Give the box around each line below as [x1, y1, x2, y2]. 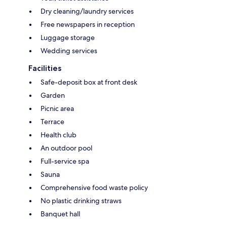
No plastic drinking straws [41, 196, 122, 205]
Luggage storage [41, 32, 95, 42]
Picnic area [41, 103, 74, 113]
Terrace [41, 117, 64, 126]
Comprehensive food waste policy [41, 182, 148, 192]
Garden [41, 90, 65, 100]
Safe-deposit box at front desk [41, 77, 137, 87]
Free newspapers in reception [41, 19, 135, 29]
